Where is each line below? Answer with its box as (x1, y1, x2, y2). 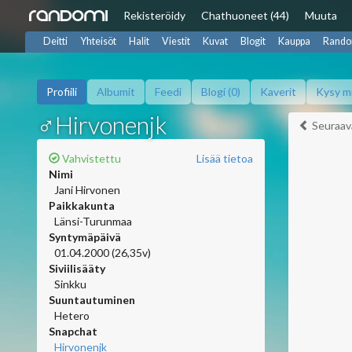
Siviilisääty (49, 262, 105, 275)
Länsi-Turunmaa (54, 214, 132, 228)
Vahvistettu (60, 152, 121, 165)
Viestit (162, 35, 190, 47)
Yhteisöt (80, 35, 116, 47)
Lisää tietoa (196, 152, 253, 165)
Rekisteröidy (123, 9, 185, 22)
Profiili (46, 85, 77, 98)
